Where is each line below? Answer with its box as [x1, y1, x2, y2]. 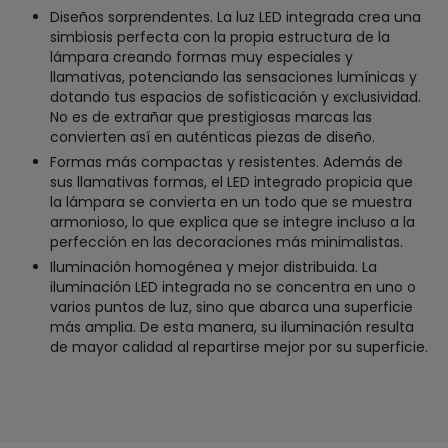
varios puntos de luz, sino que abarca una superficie [50, 297, 413, 318]
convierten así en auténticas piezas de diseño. [50, 127, 375, 148]
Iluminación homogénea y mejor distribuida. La [50, 257, 377, 278]
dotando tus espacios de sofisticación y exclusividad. [50, 87, 421, 108]
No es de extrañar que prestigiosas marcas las [50, 107, 372, 128]
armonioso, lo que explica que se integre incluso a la [50, 212, 415, 233]
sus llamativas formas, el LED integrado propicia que [50, 172, 413, 193]
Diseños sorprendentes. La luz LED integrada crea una [50, 7, 421, 28]
